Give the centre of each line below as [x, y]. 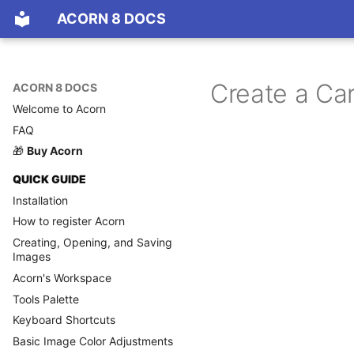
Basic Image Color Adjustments [93, 341]
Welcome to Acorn [59, 108]
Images [32, 256]
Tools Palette [46, 299]
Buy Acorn [55, 151]
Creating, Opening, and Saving [92, 242]
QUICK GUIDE [49, 179]
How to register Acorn [69, 221]
